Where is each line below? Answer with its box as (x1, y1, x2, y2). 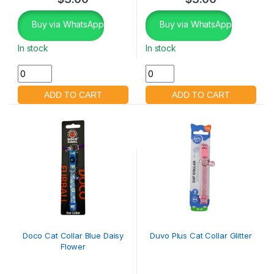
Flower (60, 241, 86, 251)
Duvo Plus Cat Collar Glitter (150, 230, 252, 240)
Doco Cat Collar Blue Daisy (22, 230, 124, 240)
